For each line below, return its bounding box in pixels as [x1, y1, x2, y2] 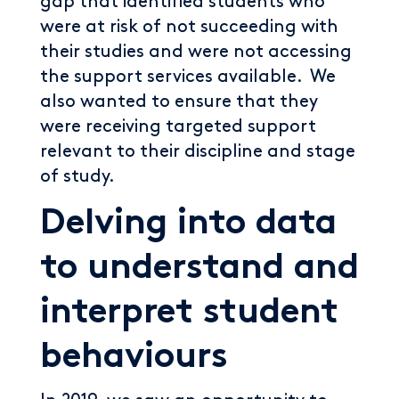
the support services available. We [40, 69, 336, 85]
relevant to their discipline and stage [40, 143, 355, 159]
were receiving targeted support [40, 118, 316, 134]
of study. [40, 168, 115, 184]
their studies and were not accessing [40, 44, 352, 60]
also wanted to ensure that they [40, 94, 318, 110]
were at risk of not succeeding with [40, 19, 338, 35]
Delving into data [40, 208, 337, 242]
